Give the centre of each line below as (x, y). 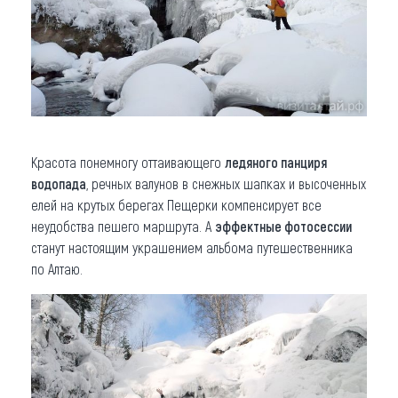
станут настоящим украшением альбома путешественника (192, 247)
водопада (59, 183)
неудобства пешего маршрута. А (123, 226)
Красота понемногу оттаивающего (128, 162)
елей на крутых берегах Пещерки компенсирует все (176, 204)
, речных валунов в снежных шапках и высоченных (226, 183)
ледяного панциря (276, 162)
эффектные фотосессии (283, 226)
